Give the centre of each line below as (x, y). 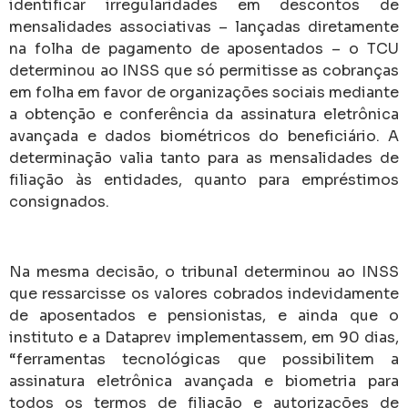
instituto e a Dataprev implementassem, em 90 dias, (204, 337)
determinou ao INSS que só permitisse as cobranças (204, 70)
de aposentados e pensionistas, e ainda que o (204, 315)
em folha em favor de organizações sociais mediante (204, 92)
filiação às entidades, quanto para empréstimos (204, 179)
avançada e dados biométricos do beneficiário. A (204, 136)
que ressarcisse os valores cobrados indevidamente (204, 293)
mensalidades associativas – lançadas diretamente (204, 26)
